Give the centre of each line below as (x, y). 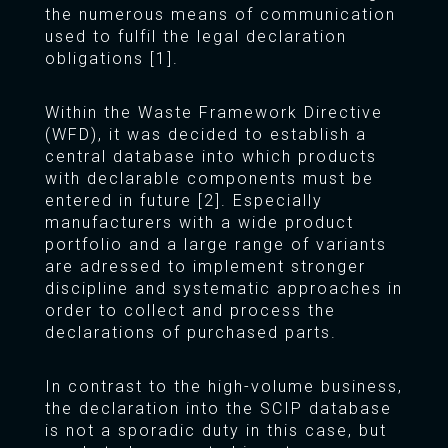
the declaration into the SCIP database (218, 409)
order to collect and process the (190, 311)
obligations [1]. (111, 59)
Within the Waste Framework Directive (213, 113)
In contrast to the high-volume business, (223, 387)
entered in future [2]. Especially (183, 201)
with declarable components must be (209, 179)
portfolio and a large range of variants (215, 245)
